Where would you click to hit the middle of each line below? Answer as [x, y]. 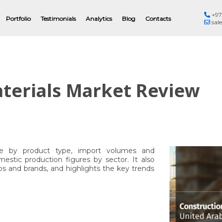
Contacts [158, 18]
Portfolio [18, 18]
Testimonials [58, 18]
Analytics [99, 18]
